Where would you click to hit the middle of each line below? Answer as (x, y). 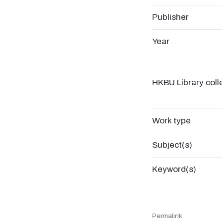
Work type (171, 121)
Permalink (167, 216)
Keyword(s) (174, 169)
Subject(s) (172, 145)
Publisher (170, 17)
